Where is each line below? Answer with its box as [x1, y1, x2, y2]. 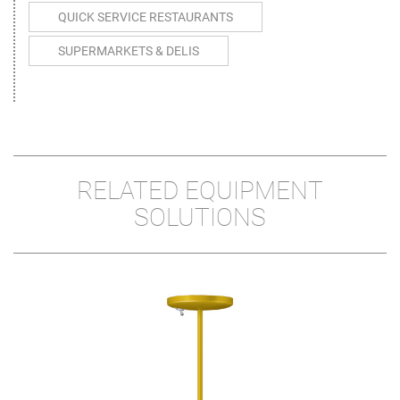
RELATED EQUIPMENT [77, 176, 323, 206]
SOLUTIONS [134, 203, 266, 233]
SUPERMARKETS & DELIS [58, 44, 199, 59]
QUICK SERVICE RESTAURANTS [58, 10, 233, 25]
